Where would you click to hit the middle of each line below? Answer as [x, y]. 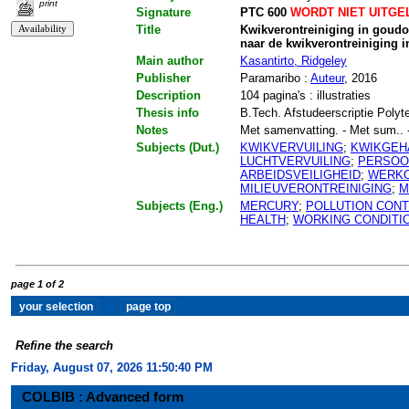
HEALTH [262, 220]
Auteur [327, 79]
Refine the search [65, 345]
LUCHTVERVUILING [295, 162]
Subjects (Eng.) [179, 206]
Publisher [163, 79]
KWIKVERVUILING [291, 148]
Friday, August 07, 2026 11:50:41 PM [112, 368]
